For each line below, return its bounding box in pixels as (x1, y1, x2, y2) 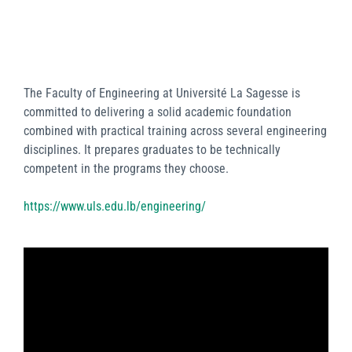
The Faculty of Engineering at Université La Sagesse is (24, 85, 300, 101)
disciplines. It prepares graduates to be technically (24, 141, 280, 157)
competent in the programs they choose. (24, 160, 229, 176)
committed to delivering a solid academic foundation (24, 104, 291, 119)
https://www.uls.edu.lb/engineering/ (24, 198, 206, 214)
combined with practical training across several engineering (24, 123, 327, 138)
